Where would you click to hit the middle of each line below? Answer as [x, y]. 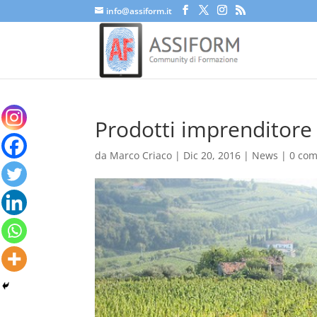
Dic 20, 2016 [212, 155]
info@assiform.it [139, 11]
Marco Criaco [141, 155]
